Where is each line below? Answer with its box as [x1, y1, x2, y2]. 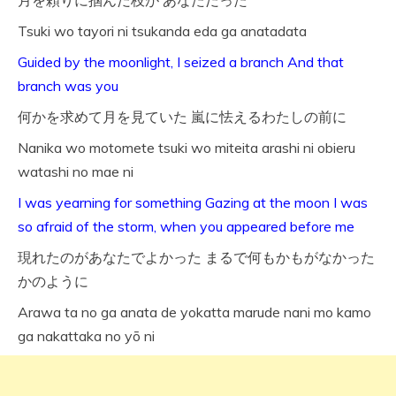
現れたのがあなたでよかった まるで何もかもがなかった [18, 248, 375, 267]
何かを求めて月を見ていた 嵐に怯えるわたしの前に [18, 108, 346, 126]
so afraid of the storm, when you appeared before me [18, 217, 354, 236]
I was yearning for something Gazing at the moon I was [18, 194, 368, 212]
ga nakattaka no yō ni [18, 327, 155, 346]
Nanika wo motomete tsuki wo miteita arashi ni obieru [18, 139, 355, 157]
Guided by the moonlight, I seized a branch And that [18, 53, 344, 72]
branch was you [18, 77, 118, 95]
